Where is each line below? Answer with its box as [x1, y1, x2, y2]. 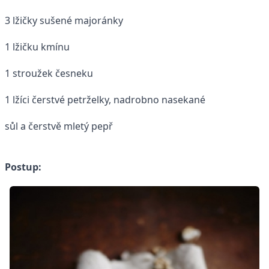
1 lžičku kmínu [5, 40, 70, 53]
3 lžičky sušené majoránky [5, 13, 123, 27]
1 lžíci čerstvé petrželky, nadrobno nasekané [5, 92, 205, 106]
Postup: [5, 160, 41, 174]
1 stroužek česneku [5, 66, 93, 80]
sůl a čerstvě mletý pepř [5, 119, 113, 133]
